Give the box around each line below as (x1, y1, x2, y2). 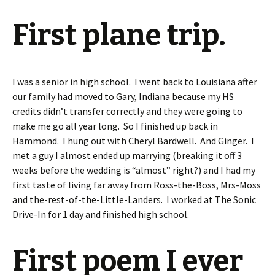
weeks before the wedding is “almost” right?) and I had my (12, 163, 255, 176)
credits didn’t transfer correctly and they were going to (12, 104, 242, 117)
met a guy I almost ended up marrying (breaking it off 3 (12, 149, 242, 161)
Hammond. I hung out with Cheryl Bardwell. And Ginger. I (12, 134, 254, 147)
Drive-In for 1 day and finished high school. (12, 207, 189, 220)
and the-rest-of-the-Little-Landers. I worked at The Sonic (12, 193, 256, 206)
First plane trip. (12, 17, 226, 53)
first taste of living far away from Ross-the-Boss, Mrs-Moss (12, 178, 261, 191)
